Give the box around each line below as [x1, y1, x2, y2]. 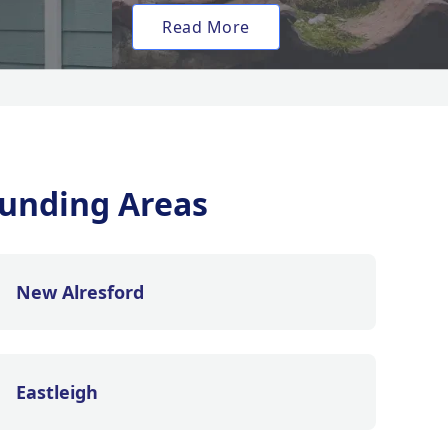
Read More [162, 16, 250, 38]
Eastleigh [16, 380, 98, 404]
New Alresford [16, 280, 144, 304]
